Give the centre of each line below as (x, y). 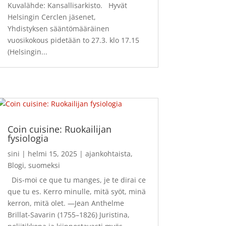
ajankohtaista (108, 153)
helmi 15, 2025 (52, 153)
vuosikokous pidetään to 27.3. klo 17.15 (73, 40)
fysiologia (28, 138)
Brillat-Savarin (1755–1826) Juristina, (68, 214)
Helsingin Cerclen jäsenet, (51, 17)
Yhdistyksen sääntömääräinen (58, 29)
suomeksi (44, 165)
